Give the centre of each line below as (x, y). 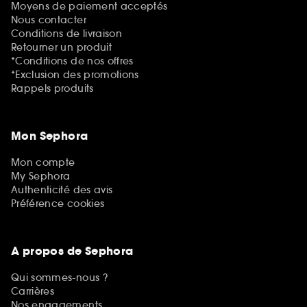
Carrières (33, 291)
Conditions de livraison (67, 33)
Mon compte (43, 162)
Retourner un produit (61, 47)
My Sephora (41, 176)
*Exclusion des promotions (75, 74)
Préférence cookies (58, 203)
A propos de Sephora (72, 251)
